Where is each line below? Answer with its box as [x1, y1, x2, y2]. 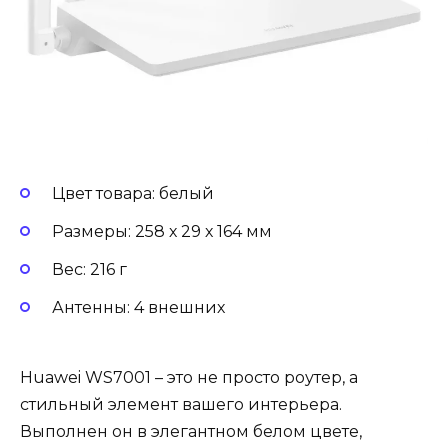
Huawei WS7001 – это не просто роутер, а [20, 368, 358, 388]
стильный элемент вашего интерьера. [20, 395, 342, 415]
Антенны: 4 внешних [52, 298, 225, 318]
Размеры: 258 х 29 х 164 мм [52, 221, 272, 241]
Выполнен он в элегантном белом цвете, [20, 422, 362, 442]
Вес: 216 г [52, 259, 127, 279]
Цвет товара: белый [52, 183, 214, 203]
